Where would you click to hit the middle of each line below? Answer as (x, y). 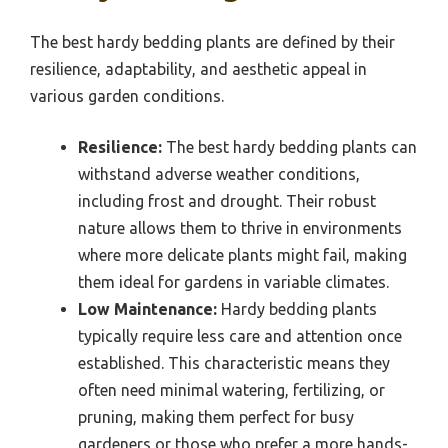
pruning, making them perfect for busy (216, 416)
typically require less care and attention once (240, 335)
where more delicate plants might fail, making (242, 254)
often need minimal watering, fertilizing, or (231, 389)
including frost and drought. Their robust (227, 200)
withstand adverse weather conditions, (219, 173)
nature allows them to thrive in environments (240, 227)
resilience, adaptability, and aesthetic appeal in (198, 68)
